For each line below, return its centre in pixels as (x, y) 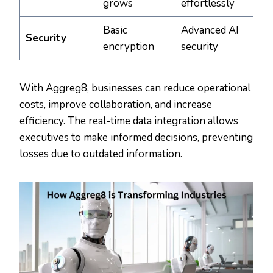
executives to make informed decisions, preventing (136, 138)
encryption (128, 47)
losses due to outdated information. (101, 154)
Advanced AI (210, 30)
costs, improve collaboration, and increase (116, 105)
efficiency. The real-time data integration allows (129, 121)
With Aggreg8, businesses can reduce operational (135, 88)
